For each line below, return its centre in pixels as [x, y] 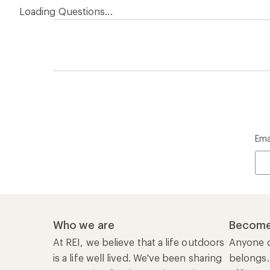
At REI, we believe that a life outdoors [139, 242]
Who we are [84, 225]
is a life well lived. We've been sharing [138, 258]
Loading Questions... [66, 11]
